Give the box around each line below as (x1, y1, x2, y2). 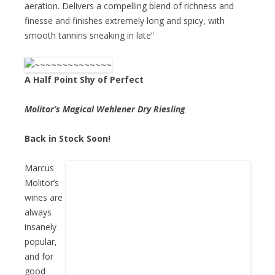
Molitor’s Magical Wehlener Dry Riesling (25, 103, 185, 115)
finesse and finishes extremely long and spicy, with (25, 14, 225, 26)
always (25, 206, 52, 218)
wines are (25, 191, 63, 203)
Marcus (25, 161, 54, 174)
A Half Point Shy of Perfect (25, 73, 144, 85)
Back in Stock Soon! (25, 132, 110, 144)
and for (25, 250, 53, 262)
